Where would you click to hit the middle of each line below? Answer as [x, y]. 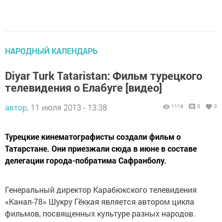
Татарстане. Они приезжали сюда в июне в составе [101, 149]
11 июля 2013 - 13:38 [69, 108]
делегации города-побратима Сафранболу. [86, 161]
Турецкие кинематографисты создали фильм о [93, 137]
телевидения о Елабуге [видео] [83, 88]
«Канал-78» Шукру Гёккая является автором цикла [100, 202]
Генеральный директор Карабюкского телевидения [101, 190]
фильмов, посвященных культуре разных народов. [100, 214]
